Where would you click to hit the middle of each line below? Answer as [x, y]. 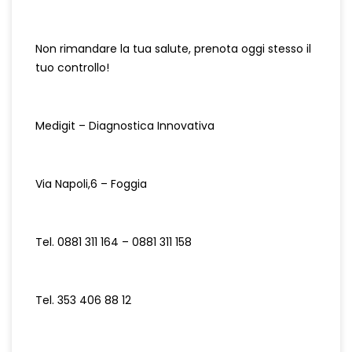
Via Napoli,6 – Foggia [91, 184]
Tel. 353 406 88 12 [83, 301]
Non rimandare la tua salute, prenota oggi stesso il [173, 49]
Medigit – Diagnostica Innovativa [125, 126]
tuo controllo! [72, 68]
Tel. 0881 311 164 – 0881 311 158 [114, 242]
